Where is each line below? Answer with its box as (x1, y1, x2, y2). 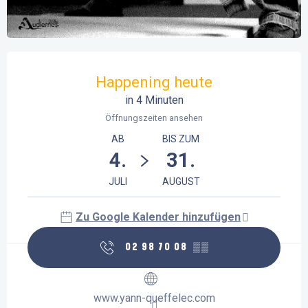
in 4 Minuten (124, 93, 184, 107)
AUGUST (162, 176, 200, 188)
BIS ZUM (162, 133, 199, 145)
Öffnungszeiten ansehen (105, 113, 203, 124)
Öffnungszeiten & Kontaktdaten (7, 53, 185, 70)
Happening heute (96, 74, 212, 91)
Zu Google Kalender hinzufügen (76, 210, 241, 224)
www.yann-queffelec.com (93, 291, 215, 305)
